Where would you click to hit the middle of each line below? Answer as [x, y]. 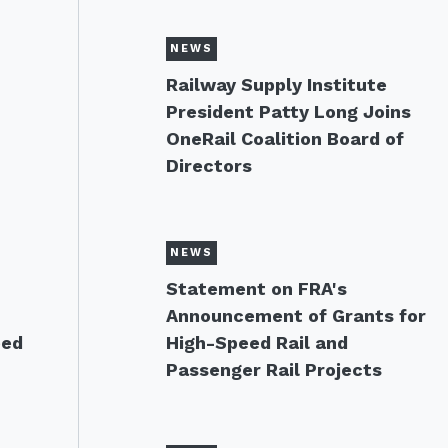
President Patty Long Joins [288, 111]
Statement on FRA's [256, 288]
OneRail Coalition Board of [284, 138]
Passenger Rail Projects [273, 369]
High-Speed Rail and [256, 342]
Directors [208, 165]
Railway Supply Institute [276, 84]
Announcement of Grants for [295, 315]
